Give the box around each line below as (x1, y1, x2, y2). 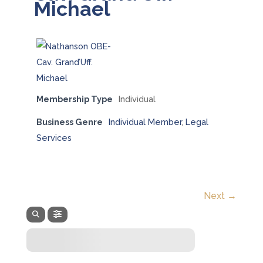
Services (36, 133, 72, 143)
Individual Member (108, 117, 181, 127)
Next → (204, 190, 237, 201)
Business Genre (36, 117, 103, 127)
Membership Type (36, 94, 113, 104)
